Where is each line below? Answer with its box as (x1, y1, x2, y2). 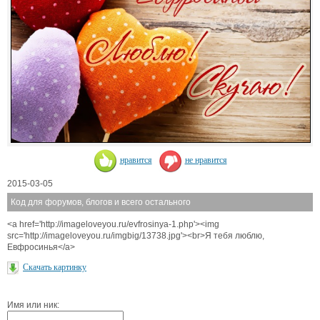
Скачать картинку (23, 261, 86, 272)
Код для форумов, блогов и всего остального (11, 196, 191, 207)
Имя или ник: (7, 300, 59, 311)
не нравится (184, 155, 227, 166)
